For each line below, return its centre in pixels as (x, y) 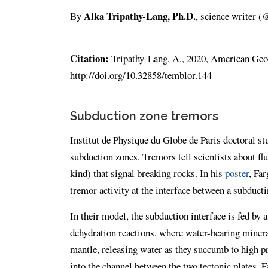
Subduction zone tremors (144, 116)
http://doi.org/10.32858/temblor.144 (141, 75)
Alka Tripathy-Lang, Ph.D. (140, 16)
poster (237, 173)
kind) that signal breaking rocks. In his (147, 173)
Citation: (89, 58)
